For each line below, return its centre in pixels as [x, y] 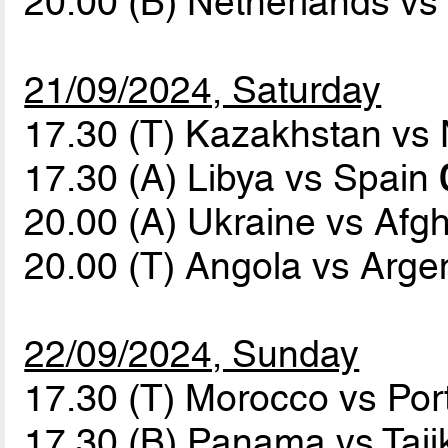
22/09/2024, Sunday [192, 353]
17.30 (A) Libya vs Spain [232, 177]
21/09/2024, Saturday [203, 89]
